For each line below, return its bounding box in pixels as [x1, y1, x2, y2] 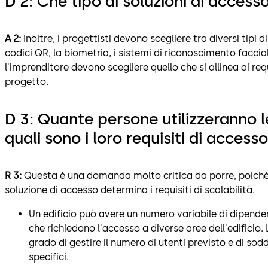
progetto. [5, 75, 48, 87]
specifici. [29, 251, 69, 263]
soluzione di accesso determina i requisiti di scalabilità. [5, 184, 255, 196]
